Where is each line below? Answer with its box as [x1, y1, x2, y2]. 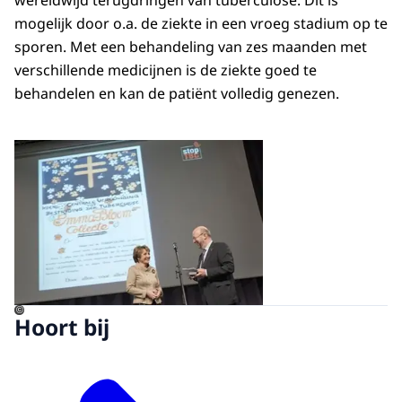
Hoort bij [14, 312, 109, 343]
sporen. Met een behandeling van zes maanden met [14, 37, 367, 57]
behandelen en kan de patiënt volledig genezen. [14, 83, 339, 104]
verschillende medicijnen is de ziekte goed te [14, 60, 317, 81]
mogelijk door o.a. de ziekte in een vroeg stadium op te [14, 13, 388, 34]
